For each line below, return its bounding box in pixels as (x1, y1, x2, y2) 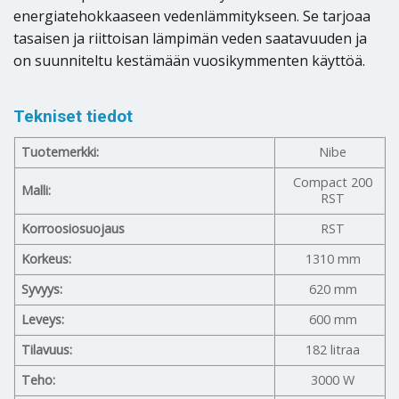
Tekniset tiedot (13, 106, 133, 127)
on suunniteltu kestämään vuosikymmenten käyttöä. (13, 50, 365, 70)
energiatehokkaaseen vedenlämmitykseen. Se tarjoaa (13, 5, 370, 26)
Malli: (21, 181, 52, 199)
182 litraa (305, 340, 361, 358)
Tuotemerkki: (21, 142, 100, 160)
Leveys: (21, 310, 65, 328)
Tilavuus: (21, 340, 73, 358)
